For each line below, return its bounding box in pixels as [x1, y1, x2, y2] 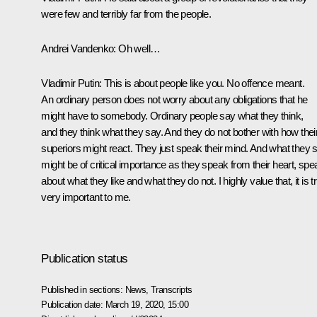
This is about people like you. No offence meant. [101, 76, 305, 89]
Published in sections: [41, 284, 125, 295]
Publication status [41, 251, 128, 265]
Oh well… [115, 42, 161, 54]
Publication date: [41, 299, 105, 310]
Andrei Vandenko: [41, 42, 116, 54]
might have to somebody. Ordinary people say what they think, [41, 109, 304, 122]
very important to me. [41, 190, 131, 203]
